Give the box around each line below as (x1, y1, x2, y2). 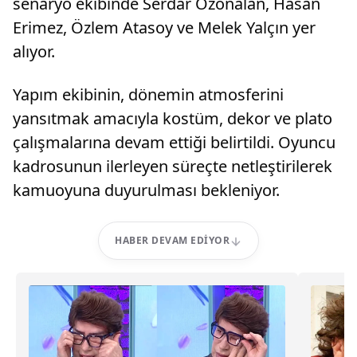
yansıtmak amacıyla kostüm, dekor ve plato (13, 108, 332, 129)
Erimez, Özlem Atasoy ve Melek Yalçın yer (13, 17, 316, 38)
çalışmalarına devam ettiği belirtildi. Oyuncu (13, 131, 335, 153)
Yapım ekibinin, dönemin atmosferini (13, 84, 284, 105)
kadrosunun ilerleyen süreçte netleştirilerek (13, 155, 332, 177)
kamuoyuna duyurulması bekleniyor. (13, 179, 280, 201)
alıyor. (13, 41, 55, 62)
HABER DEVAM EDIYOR (115, 233, 229, 247)
